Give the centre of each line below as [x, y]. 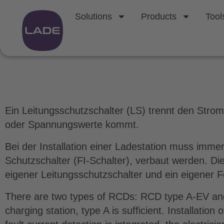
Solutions [94, 16]
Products [159, 16]
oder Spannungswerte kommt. [75, 124]
